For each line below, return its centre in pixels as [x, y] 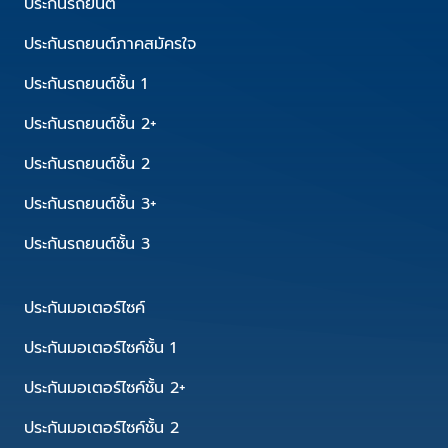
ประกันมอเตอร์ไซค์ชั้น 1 [100, 348]
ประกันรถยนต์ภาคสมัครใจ [110, 44]
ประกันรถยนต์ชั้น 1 [85, 84]
